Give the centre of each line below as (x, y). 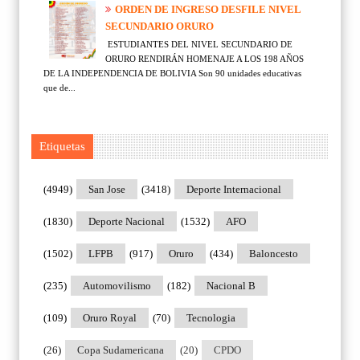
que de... (59, 88)
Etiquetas (62, 147)
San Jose (107, 190)
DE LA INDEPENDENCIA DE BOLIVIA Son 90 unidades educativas (172, 74)
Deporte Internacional (234, 190)
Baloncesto (274, 254)
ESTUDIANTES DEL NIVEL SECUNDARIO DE (199, 45)
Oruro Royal (110, 318)
